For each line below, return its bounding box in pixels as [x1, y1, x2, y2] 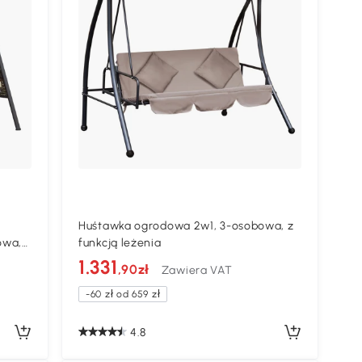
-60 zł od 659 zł [86, 288, 161, 300]
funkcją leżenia [78, 235, 162, 250]
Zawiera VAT [161, 263, 233, 277]
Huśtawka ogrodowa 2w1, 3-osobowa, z [78, 218, 294, 233]
